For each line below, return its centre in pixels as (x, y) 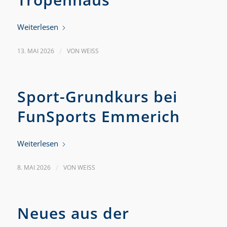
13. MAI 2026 (35, 51)
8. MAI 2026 (34, 167)
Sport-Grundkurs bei (97, 97)
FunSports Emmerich (98, 116)
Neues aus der (73, 213)
